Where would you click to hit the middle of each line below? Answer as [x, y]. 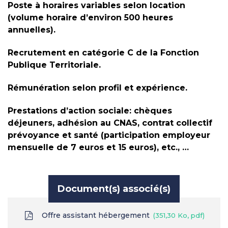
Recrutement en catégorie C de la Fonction [103, 52]
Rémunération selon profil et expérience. [97, 88]
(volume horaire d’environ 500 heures [90, 17]
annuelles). [32, 30]
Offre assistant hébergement [96, 215]
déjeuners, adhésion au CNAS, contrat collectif [110, 123]
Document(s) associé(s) [114, 189]
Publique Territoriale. [54, 65]
